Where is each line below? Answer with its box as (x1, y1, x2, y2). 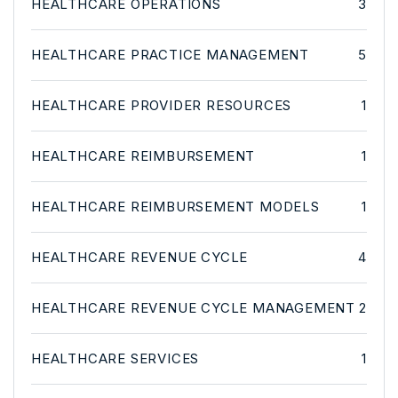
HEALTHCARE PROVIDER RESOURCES (31, 96, 292, 114)
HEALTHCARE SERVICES (31, 349, 200, 367)
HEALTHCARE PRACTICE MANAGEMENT (31, 45, 309, 63)
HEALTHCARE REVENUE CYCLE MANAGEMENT (31, 298, 355, 316)
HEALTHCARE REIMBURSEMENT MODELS (31, 197, 320, 215)
